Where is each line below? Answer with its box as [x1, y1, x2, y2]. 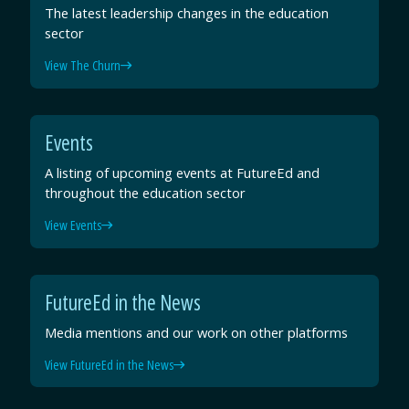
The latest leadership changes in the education [45, 3, 330, 22]
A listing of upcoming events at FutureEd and [45, 163, 320, 182]
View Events [45, 215, 102, 235]
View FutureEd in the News [45, 355, 174, 374]
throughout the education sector [45, 183, 246, 202]
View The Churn [45, 56, 121, 75]
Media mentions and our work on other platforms [45, 322, 349, 341]
